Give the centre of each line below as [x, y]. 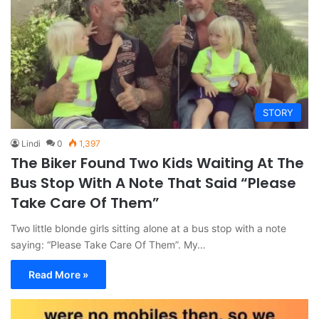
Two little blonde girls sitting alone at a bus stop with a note [148, 228]
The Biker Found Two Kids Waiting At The [157, 163]
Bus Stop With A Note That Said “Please [153, 183]
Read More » [58, 274]
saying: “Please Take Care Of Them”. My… [108, 244]
